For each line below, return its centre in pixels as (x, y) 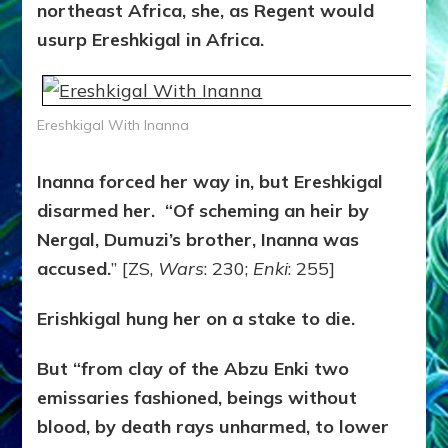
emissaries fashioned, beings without (197, 398)
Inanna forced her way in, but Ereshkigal (210, 182)
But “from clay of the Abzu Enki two (193, 369)
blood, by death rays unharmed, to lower (213, 427)
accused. (74, 269)
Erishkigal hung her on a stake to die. (196, 319)
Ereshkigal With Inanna (113, 125)
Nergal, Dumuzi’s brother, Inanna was (198, 240)
